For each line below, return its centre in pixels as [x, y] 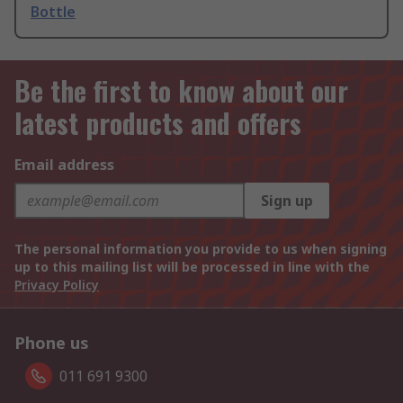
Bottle [53, 12]
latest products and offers [158, 123]
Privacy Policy [57, 285]
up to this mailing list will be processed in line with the [192, 267]
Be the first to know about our [181, 91]
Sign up [287, 201]
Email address [64, 165]
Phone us [52, 343]
